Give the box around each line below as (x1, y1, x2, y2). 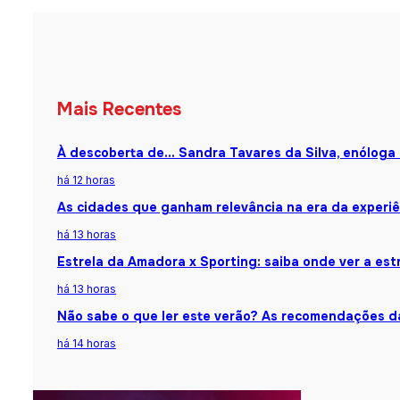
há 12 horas (56, 173, 115, 187)
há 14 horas (56, 337, 116, 351)
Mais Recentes (56, 98, 181, 121)
